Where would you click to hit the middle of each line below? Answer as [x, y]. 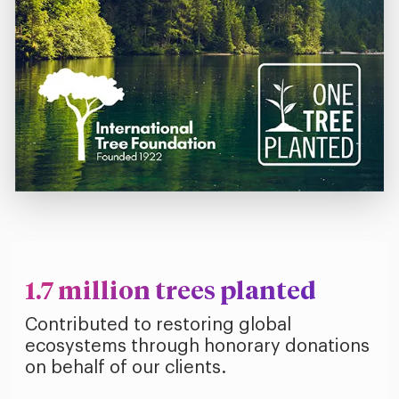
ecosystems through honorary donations [197, 347]
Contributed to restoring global [158, 326]
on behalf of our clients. [126, 368]
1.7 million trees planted [171, 293]
